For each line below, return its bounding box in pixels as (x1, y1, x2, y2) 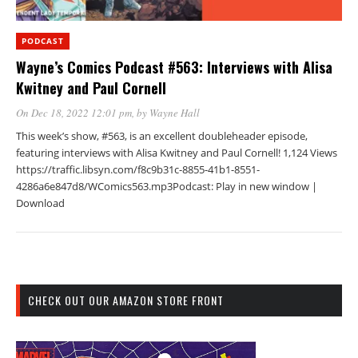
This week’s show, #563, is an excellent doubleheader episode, (16, 128, 308, 143)
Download (16, 195, 65, 210)
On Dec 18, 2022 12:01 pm (16, 105, 132, 120)
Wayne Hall (149, 105, 200, 120)
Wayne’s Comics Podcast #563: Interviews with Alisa (16, 56, 332, 78)
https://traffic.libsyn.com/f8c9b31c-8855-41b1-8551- (16, 161, 260, 177)
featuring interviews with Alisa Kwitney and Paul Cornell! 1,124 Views (16, 145, 337, 160)
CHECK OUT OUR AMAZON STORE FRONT (28, 291, 224, 308)
